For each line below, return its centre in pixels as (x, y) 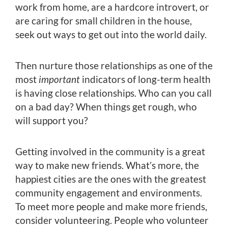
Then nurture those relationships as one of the (114, 66)
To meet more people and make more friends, (111, 207)
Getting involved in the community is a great (110, 152)
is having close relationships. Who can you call (113, 93)
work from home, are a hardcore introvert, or (112, 7)
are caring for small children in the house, (104, 21)
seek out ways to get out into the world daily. (111, 35)
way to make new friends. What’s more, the (107, 165)
